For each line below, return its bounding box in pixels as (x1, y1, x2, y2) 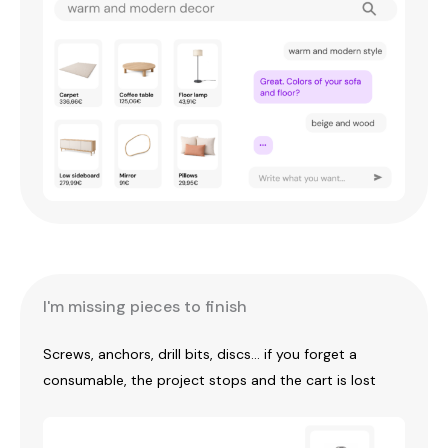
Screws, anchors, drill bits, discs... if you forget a (43, 344, 357, 363)
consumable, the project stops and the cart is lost (43, 370, 376, 389)
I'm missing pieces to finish (43, 295, 247, 317)
